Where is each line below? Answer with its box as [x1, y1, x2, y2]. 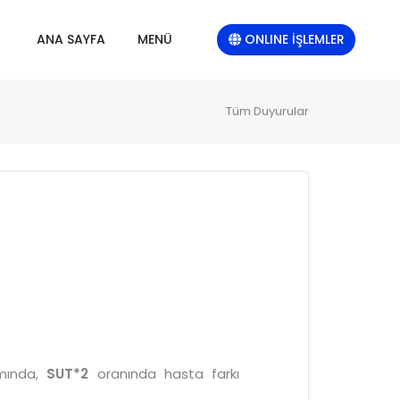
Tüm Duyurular [226, 102, 309, 120]
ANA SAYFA [37, 30, 105, 49]
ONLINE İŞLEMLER [240, 29, 345, 48]
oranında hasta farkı [88, 363, 240, 383]
